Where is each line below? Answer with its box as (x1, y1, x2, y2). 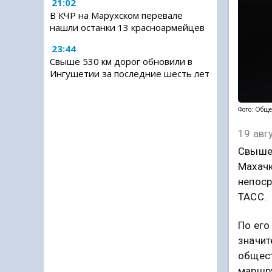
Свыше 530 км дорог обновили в (50, 55, 192, 67)
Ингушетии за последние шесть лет (50, 67, 209, 80)
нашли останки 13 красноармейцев (50, 21, 205, 33)
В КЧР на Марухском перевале (50, 9, 183, 21)
